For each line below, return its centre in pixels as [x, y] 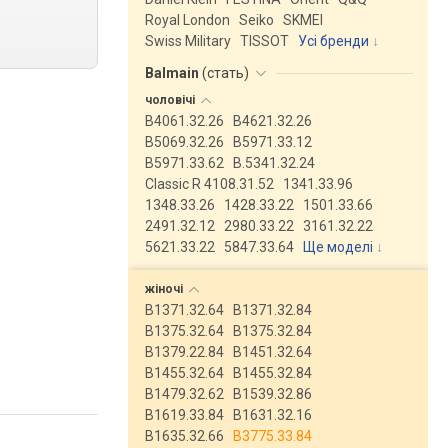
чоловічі [171, 100]
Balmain [173, 73]
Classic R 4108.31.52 [209, 184]
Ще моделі [338, 247]
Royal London [187, 20]
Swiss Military [188, 41]
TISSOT [264, 41]
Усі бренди [333, 41]
